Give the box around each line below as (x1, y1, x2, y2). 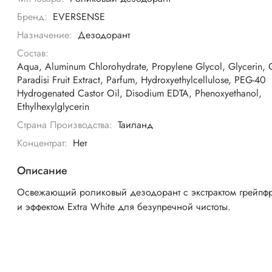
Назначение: (17, 28, 73, 42)
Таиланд (117, 118, 153, 132)
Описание (17, 163, 68, 179)
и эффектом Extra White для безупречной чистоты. (17, 200, 231, 214)
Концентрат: (17, 136, 68, 151)
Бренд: (17, 10, 48, 24)
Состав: (17, 46, 49, 61)
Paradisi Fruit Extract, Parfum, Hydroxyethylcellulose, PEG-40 (17, 73, 267, 87)
